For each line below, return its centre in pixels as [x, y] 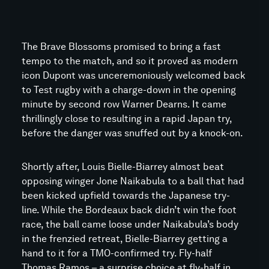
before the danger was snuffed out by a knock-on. [132, 133]
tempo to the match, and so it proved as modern [130, 61]
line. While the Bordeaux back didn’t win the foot [129, 210]
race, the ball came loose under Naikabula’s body [130, 224]
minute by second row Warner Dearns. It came [124, 104]
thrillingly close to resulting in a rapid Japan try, [127, 119]
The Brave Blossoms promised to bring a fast [121, 47]
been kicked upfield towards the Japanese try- [126, 195]
